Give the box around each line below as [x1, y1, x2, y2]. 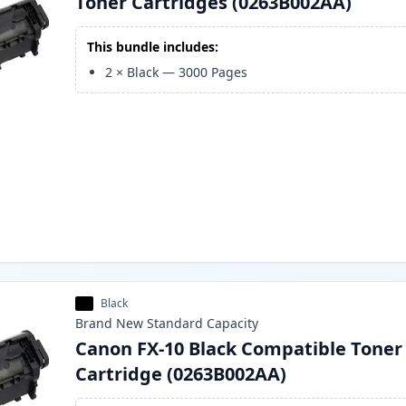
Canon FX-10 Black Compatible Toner [75, 336, 403, 362]
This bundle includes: [87, 38, 219, 56]
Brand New [75, 314, 144, 333]
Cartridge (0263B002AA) [75, 362, 287, 387]
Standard [147, 314, 204, 333]
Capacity [207, 314, 259, 333]
